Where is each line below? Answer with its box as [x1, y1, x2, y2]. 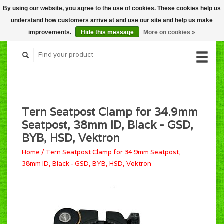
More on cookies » [143, 29, 195, 36]
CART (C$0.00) [166, 9, 213, 17]
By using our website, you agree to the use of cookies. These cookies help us [3, 5, 221, 12]
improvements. [28, 29, 73, 36]
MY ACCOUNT [170, 20, 216, 29]
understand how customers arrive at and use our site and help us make [11, 17, 213, 24]
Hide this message [81, 29, 134, 36]
